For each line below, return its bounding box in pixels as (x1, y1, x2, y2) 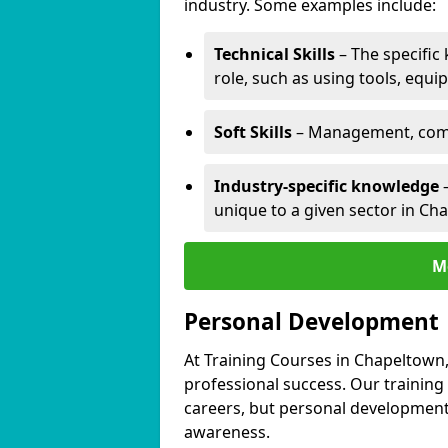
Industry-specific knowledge (214, 175, 439, 197)
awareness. (184, 421, 270, 443)
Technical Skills (214, 43, 335, 65)
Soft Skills (214, 121, 292, 143)
